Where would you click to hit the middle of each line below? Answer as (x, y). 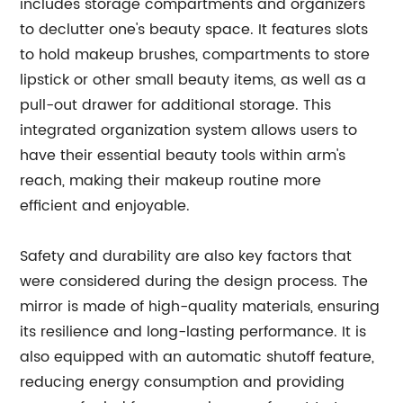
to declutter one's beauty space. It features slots (194, 30)
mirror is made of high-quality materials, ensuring (200, 307)
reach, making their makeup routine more (171, 181)
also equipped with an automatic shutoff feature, (197, 357)
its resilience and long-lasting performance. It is (193, 332)
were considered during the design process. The (194, 282)
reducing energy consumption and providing (183, 382)
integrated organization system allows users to (189, 130)
